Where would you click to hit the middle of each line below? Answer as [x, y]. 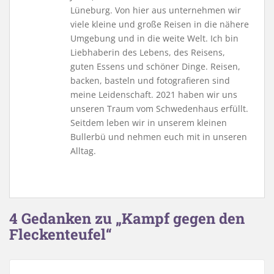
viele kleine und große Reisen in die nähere [160, 24]
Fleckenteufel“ [61, 235]
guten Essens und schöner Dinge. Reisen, [155, 67]
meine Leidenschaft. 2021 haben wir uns [154, 95]
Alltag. [83, 151]
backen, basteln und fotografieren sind [150, 81]
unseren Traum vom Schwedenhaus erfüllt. [159, 109]
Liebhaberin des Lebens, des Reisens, [148, 53]
